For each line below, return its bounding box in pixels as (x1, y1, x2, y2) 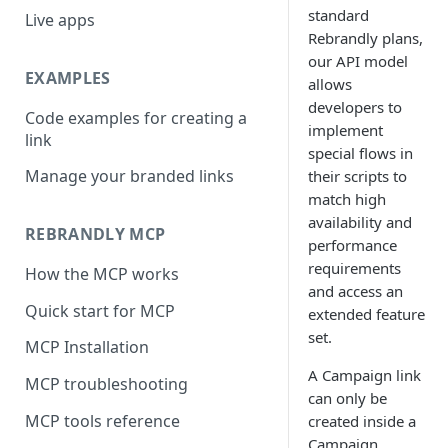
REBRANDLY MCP (25, 223, 166, 246)
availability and (308, 212, 412, 232)
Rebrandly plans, (308, 28, 423, 48)
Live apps (25, 8, 95, 31)
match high (308, 189, 386, 209)
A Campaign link (308, 365, 421, 385)
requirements (308, 258, 401, 278)
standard (308, 5, 369, 25)
